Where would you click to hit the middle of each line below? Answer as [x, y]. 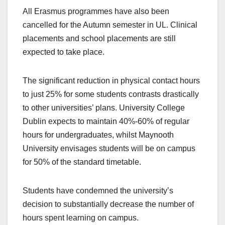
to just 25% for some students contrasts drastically [111, 94]
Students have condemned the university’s [98, 191]
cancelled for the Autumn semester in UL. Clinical [110, 25]
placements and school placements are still [99, 39]
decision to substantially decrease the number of [108, 204]
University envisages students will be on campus [109, 149]
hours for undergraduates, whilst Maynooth [98, 135]
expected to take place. [64, 52]
